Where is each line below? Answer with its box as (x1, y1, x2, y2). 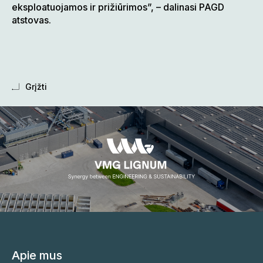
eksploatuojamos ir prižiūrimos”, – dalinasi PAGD (12, 1, 224, 14)
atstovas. (12, 14, 51, 26)
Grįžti (25, 82, 47, 92)
